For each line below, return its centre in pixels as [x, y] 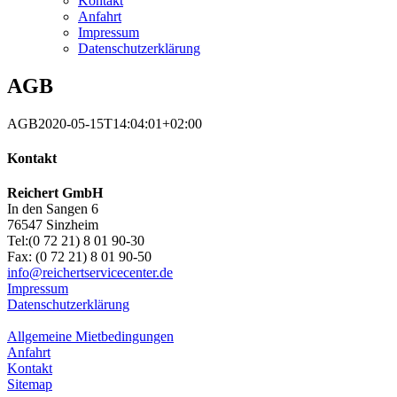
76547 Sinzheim [53, 225]
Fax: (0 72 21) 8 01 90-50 [79, 257]
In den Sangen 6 [53, 209]
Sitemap [30, 385]
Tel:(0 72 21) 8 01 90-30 [76, 241]
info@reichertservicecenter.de [90, 273]
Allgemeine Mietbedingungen [90, 337]
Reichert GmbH [55, 193]
